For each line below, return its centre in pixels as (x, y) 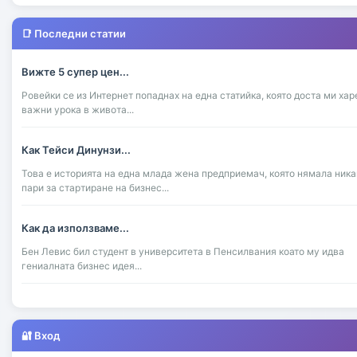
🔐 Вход (41, 335)
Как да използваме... (75, 228)
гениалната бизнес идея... (82, 265)
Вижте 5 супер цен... (75, 71)
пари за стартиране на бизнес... (95, 187)
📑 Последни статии (74, 33)
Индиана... (45, 343)
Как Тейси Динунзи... (76, 149)
